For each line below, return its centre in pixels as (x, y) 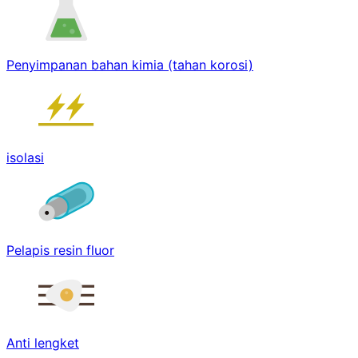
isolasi (25, 158)
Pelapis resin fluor (60, 251)
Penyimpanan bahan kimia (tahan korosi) (130, 65)
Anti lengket (43, 343)
